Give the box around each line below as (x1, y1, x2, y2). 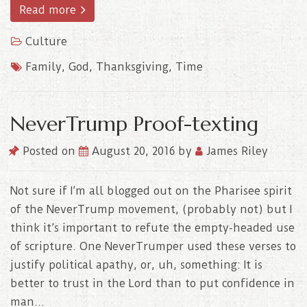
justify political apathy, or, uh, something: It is (10, 258, 262, 271)
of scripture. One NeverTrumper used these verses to (10, 239, 296, 253)
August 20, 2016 (92, 144, 178, 158)
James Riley (203, 144, 268, 158)
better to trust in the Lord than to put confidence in (10, 276, 295, 290)
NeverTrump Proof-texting (10, 110, 258, 136)
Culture (25, 34, 67, 48)
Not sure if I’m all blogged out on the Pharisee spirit (10, 184, 292, 197)
